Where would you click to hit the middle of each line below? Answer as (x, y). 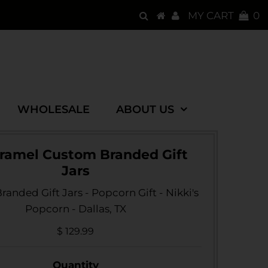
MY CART (214, 15)
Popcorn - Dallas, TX (75, 208)
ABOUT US (145, 109)
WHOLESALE (53, 109)
